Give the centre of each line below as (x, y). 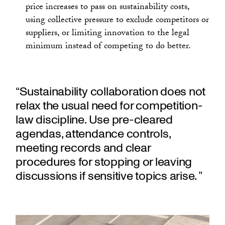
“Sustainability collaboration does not (111, 92)
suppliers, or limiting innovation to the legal (108, 34)
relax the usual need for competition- (109, 106)
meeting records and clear (83, 148)
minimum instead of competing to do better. (108, 47)
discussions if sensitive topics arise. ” (109, 176)
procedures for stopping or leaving (104, 162)
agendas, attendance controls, (93, 134)
